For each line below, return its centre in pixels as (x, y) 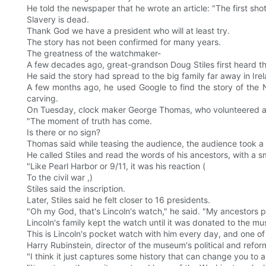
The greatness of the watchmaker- (94, 53)
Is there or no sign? (64, 132)
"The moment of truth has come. (89, 121)
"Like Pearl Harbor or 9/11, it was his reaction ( (116, 166)
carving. (42, 99)
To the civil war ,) (60, 178)
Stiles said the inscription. (76, 189)
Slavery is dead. (58, 20)
